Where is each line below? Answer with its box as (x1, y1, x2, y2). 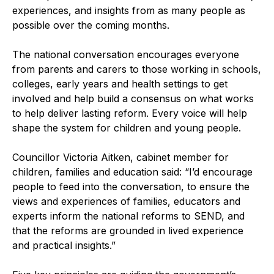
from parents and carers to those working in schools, (12, 62, 261, 75)
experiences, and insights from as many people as (12, 4, 245, 17)
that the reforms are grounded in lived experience (12, 224, 243, 237)
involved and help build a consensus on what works (12, 92, 254, 105)
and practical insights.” (12, 239, 116, 251)
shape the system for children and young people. (12, 121, 241, 134)
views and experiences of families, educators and (12, 194, 240, 207)
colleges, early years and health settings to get (12, 77, 228, 90)
